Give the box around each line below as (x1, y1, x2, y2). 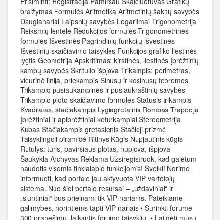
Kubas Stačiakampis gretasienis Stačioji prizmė (20, 124, 166, 134)
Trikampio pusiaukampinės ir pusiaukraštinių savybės (20, 85, 185, 95)
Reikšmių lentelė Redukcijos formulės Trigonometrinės (20, 26, 189, 36)
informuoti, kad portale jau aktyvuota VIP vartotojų (20, 173, 175, 183)
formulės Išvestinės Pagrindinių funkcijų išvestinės (20, 36, 175, 46)
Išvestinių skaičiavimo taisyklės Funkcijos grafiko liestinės (20, 46, 197, 55)
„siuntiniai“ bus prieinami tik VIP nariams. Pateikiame (20, 193, 183, 203)
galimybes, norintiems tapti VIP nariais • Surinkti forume (20, 203, 192, 213)
